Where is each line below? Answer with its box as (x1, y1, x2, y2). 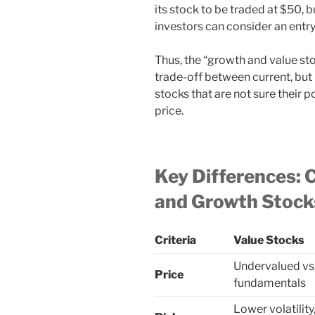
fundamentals (233, 276, 306, 290)
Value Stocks (233, 233, 304, 247)
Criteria (155, 233, 196, 247)
